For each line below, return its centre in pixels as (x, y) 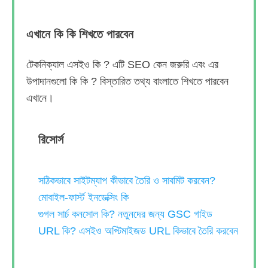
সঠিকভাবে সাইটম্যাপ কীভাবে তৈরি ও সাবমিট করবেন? (127, 181)
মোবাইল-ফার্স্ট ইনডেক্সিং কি (83, 197)
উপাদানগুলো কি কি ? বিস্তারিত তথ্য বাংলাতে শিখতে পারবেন (127, 81)
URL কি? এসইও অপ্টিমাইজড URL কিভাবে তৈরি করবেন (138, 231)
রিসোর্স (51, 139)
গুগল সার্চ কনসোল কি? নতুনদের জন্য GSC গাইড (125, 214)
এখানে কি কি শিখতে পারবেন (82, 34)
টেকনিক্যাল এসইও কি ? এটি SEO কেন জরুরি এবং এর (122, 65)
